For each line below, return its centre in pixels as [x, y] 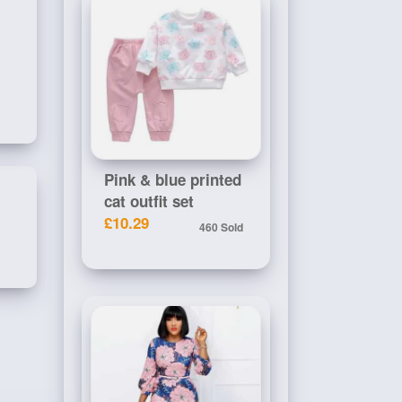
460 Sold [221, 227]
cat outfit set [149, 201]
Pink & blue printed [173, 179]
